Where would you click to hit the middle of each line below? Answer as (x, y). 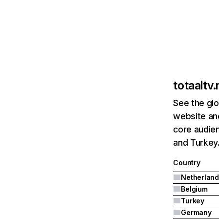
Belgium (194, 189)
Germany (196, 212)
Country (187, 163)
